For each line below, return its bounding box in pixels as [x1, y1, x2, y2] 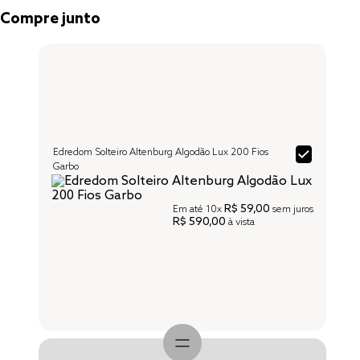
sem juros [269, 203, 313, 215]
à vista [225, 216, 255, 228]
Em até [172, 203, 206, 215]
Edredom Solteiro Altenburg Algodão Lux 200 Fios [52, 146, 268, 158]
